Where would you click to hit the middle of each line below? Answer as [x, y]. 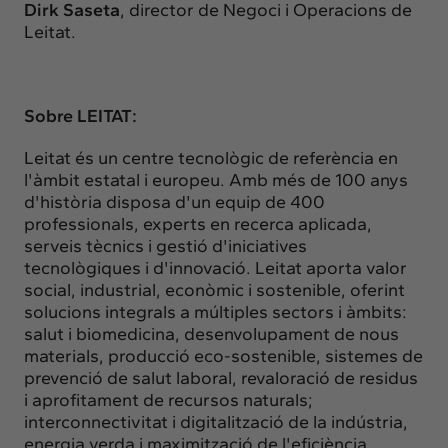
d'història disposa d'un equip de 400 [174, 201]
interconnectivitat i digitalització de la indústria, [216, 421]
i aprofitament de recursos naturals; [168, 399]
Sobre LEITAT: [80, 115]
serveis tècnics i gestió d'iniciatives [165, 245]
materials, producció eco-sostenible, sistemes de [223, 355]
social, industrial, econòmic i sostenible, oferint [214, 289]
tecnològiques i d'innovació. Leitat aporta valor [215, 267]
